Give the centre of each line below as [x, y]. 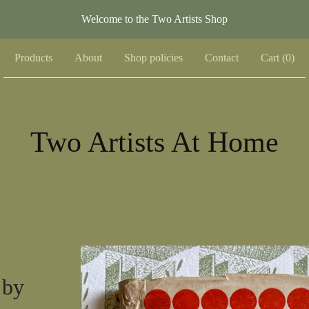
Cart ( [273, 58]
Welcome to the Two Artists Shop [154, 19]
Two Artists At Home [154, 142]
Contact [222, 58]
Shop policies [153, 58]
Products [33, 58]
